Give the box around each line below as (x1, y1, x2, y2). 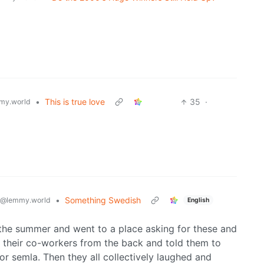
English (187, 196, 209, 204)
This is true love (45, 97, 105, 107)
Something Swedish (65, 195, 141, 206)
